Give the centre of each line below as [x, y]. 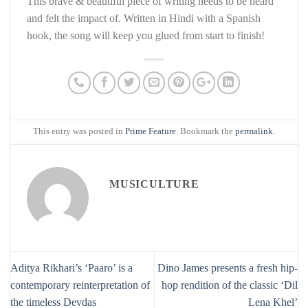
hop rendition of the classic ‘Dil [230, 285]
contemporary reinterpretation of [80, 285]
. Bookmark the [206, 132]
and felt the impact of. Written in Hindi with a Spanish [144, 19]
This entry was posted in [79, 132]
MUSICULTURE [154, 184]
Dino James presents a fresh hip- [228, 268]
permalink [254, 132]
